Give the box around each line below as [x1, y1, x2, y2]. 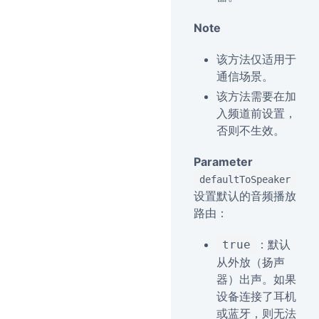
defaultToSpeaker [199, 174, 291, 185]
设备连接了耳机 [216, 289, 296, 303]
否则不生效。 [216, 123, 285, 137]
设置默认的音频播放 [194, 189, 296, 203]
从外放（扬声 [216, 255, 285, 269]
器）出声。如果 [216, 272, 296, 286]
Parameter [194, 155, 253, 169]
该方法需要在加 [216, 89, 296, 103]
